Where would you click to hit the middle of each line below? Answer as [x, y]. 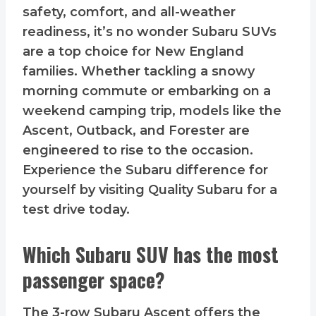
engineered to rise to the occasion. [138, 151]
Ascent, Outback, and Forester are [136, 131]
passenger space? [94, 280]
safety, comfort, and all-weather [129, 12]
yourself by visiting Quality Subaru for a [150, 190]
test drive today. [76, 210]
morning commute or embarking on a [147, 91]
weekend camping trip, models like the [152, 111]
